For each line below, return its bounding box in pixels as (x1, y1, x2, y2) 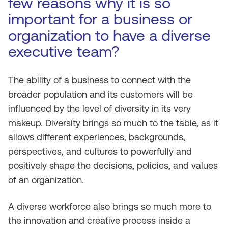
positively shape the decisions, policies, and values (8, 160, 218, 171)
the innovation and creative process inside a (8, 215, 190, 226)
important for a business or (8, 10, 192, 28)
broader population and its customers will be (8, 89, 193, 100)
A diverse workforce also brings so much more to (8, 201, 211, 212)
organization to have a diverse (8, 26, 211, 44)
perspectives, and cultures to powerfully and (8, 146, 192, 157)
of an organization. (8, 175, 84, 185)
